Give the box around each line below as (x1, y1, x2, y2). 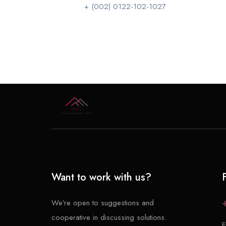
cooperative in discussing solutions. (51, 211, 166, 223)
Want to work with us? (51, 169, 151, 185)
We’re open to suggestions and (51, 197, 154, 208)
